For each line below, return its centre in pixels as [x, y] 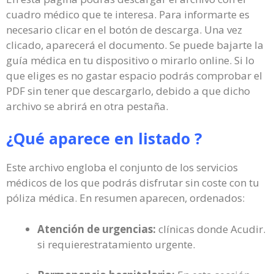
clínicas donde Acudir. [211, 229]
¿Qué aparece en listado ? [104, 138]
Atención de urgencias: [97, 229]
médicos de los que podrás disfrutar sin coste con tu [133, 183]
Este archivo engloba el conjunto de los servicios [122, 167]
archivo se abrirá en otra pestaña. [87, 106]
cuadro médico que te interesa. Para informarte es [128, 14]
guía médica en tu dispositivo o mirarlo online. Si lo [130, 60]
